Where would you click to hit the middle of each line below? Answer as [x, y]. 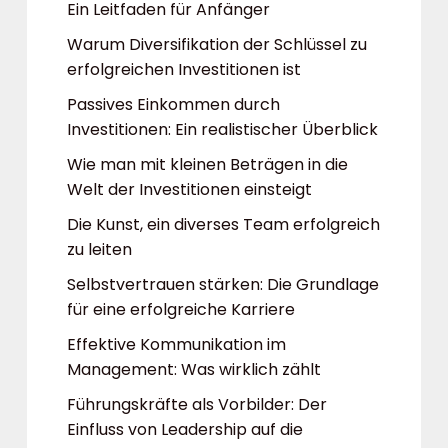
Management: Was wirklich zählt [194, 369]
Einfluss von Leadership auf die [185, 429]
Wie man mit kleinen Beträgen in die [207, 164]
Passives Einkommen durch [173, 104]
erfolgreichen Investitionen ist [184, 69]
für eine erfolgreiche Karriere [181, 309]
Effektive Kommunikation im [176, 344]
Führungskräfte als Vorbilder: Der [197, 404]
